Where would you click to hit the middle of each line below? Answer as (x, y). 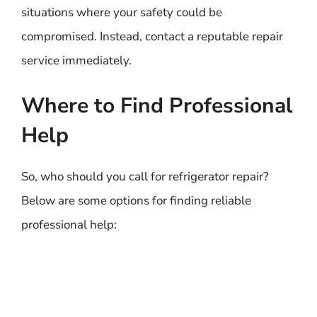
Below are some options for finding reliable (136, 200)
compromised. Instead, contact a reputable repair (152, 36)
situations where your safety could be (122, 12)
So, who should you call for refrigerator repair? (145, 176)
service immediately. (76, 60)
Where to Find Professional (157, 105)
